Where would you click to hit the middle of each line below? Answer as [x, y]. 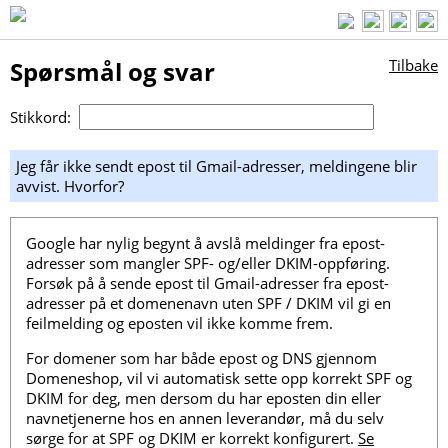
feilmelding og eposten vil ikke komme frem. [179, 323]
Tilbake [413, 65]
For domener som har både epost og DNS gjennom [201, 358]
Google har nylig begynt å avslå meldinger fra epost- [205, 243]
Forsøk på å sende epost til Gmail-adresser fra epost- [207, 283]
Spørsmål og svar [112, 71]
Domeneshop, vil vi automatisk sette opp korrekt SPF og [219, 378]
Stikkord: [44, 117]
